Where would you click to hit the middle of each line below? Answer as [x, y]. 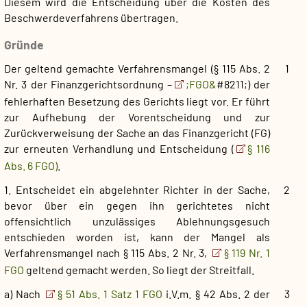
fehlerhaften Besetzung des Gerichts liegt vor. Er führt [137, 101]
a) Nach [24, 294]
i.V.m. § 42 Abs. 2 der [218, 294]
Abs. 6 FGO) [31, 166]
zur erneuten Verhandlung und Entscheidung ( [119, 149]
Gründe [24, 45]
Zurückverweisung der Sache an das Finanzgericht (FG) [137, 133]
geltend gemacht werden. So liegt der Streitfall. [140, 270]
